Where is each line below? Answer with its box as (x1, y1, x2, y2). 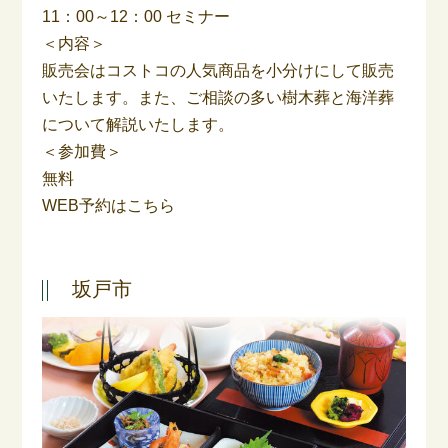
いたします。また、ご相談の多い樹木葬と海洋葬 (42, 89, 395, 106)
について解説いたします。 (42, 116, 235, 133)
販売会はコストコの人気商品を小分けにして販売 (42, 62, 395, 79)
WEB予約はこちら (42, 197, 176, 214)
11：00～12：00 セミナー (42, 8, 231, 25)
